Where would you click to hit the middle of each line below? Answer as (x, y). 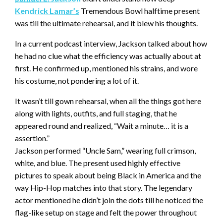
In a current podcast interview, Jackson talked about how (111, 44)
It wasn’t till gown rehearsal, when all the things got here (108, 101)
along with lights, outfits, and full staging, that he (96, 113)
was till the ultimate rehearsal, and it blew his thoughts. (106, 23)
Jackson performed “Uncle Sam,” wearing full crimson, (105, 151)
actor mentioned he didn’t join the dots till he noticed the (109, 200)
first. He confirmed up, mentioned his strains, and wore (106, 68)
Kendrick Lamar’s (47, 11)
